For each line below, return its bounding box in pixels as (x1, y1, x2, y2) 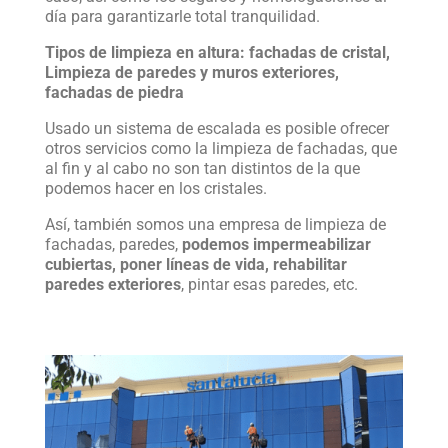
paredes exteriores (44, 275, 181, 294)
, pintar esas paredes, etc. (180, 275, 358, 294)
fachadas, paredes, (44, 235, 182, 254)
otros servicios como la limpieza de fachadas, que (44, 139, 397, 158)
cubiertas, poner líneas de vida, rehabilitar (44, 255, 347, 274)
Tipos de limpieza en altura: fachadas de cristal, (44, 43, 390, 62)
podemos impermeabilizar (181, 235, 371, 254)
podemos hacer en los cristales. (44, 179, 267, 198)
